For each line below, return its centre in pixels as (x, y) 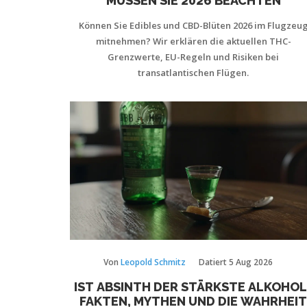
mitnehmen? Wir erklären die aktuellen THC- (193, 41)
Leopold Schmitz (153, 262)
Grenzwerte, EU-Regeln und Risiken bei (193, 57)
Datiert (214, 262)
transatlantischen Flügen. (193, 72)
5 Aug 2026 (251, 262)
